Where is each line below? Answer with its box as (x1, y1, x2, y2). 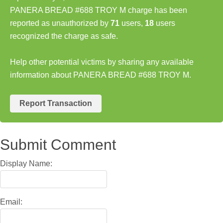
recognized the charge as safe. (10, 31, 118, 40)
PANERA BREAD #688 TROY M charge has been (10, 5, 187, 14)
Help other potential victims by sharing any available (10, 57, 194, 66)
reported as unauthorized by (10, 18, 111, 27)
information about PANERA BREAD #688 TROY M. (10, 70, 191, 79)
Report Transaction (19, 99, 92, 108)
